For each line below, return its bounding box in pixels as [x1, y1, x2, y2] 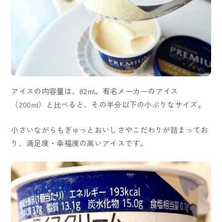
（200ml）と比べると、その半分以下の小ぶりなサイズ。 [11, 99, 205, 110]
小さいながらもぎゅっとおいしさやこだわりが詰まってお [11, 124, 209, 135]
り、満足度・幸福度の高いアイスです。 [11, 137, 148, 148]
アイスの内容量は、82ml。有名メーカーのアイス [11, 85, 178, 96]
